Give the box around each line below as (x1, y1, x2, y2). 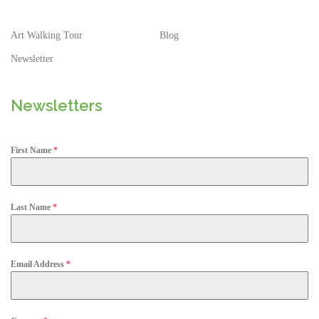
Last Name (11, 202, 53, 213)
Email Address (11, 259, 66, 270)
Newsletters (11, 96, 103, 115)
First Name (11, 145, 53, 156)
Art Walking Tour (11, 30, 83, 41)
